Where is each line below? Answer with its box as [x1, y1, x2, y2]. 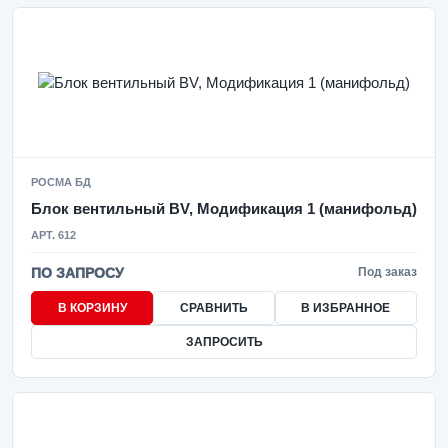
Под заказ [358, 265, 417, 279]
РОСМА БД [31, 176, 91, 188]
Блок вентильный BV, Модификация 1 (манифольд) [31, 200, 417, 217]
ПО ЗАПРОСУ [31, 265, 124, 281]
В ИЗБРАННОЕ [301, 301, 391, 315]
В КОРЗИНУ [57, 301, 127, 315]
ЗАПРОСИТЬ [185, 335, 263, 349]
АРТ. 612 [31, 229, 76, 241]
